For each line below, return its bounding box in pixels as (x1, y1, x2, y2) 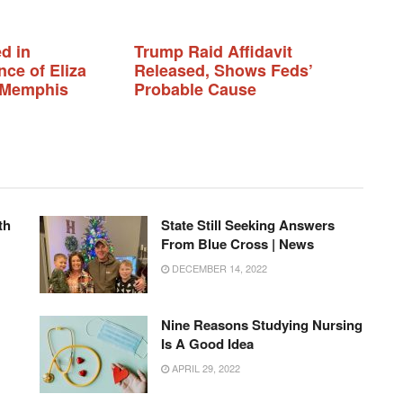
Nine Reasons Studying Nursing (161, 315, 363, 336)
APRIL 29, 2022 (169, 361, 240, 376)
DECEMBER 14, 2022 (169, 261, 267, 276)
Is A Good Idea (161, 334, 254, 354)
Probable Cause (134, 77, 256, 102)
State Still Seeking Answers (161, 215, 335, 236)
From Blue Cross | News (161, 234, 314, 255)
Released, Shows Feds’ (134, 58, 313, 83)
